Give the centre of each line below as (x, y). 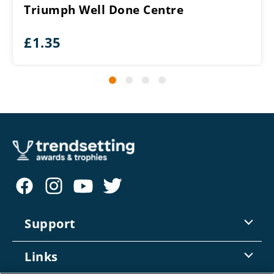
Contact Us (48, 249)
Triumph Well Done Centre (104, 10)
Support (50, 224)
